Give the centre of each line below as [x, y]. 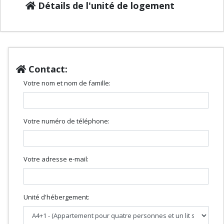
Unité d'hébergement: [56, 197]
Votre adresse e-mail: [56, 159]
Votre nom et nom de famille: [67, 83]
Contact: [47, 69]
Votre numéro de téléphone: [66, 121]
